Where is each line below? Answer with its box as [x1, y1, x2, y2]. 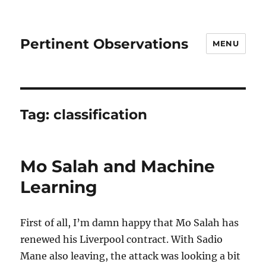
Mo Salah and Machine [20, 156, 216, 176]
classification [53, 106, 148, 123]
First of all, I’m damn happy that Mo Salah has [20, 217, 239, 229]
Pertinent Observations [20, 35, 189, 52]
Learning [20, 177, 98, 197]
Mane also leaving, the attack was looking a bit [20, 250, 241, 262]
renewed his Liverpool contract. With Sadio [20, 233, 223, 245]
